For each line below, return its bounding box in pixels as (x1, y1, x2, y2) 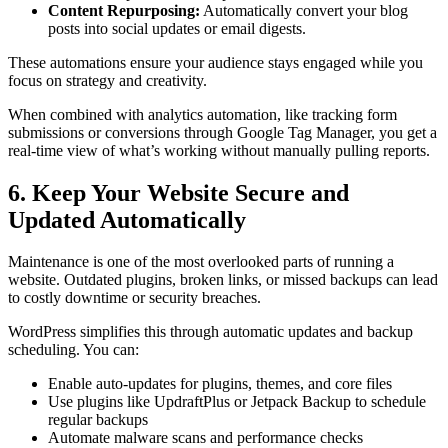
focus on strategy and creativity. (8, 71, 207, 89)
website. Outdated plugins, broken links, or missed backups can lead (8, 271, 438, 289)
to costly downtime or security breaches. (8, 289, 261, 307)
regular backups (48, 411, 148, 429)
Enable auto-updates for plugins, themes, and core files (48, 375, 392, 393)
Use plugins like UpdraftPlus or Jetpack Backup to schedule (48, 393, 426, 411)
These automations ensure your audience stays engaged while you (8, 53, 423, 71)
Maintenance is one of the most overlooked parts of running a (8, 253, 394, 271)
